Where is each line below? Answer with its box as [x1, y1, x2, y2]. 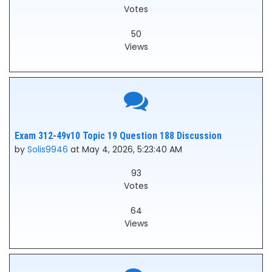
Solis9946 [27, 143, 68, 155]
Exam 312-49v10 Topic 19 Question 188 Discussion [15, 130, 222, 141]
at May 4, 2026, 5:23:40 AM [68, 143, 182, 155]
